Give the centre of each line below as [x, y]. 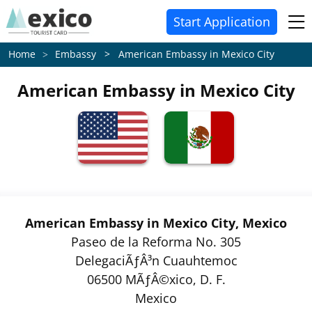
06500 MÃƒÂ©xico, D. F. [156, 279]
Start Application [222, 22]
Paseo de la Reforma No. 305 [156, 242]
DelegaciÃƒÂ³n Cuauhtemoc [156, 260]
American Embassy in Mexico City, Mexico [156, 223]
